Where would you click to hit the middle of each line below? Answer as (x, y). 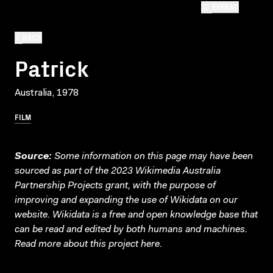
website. (34, 215)
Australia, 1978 (47, 93)
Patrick (52, 67)
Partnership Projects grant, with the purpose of (115, 186)
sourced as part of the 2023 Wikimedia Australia (118, 171)
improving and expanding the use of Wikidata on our (126, 200)
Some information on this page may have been (152, 156)
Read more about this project (78, 244)
